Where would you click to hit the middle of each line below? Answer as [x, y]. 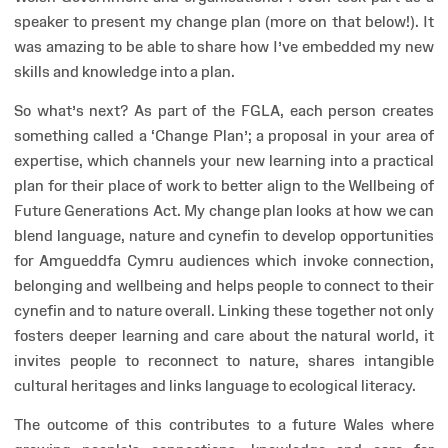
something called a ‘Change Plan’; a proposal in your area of [224, 136]
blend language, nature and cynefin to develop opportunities [224, 236]
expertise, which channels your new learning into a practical [224, 161]
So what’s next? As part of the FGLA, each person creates [224, 111]
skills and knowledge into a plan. [126, 72]
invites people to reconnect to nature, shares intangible [224, 361]
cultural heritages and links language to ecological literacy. [215, 386]
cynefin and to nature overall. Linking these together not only [224, 311]
